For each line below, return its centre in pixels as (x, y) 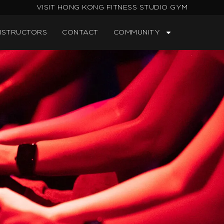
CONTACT (80, 32)
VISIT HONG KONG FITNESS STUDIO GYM (112, 7)
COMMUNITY (137, 32)
